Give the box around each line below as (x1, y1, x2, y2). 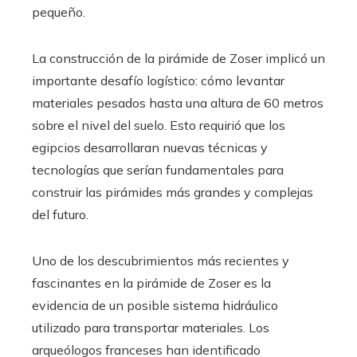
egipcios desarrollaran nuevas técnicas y (32, 139, 268, 155)
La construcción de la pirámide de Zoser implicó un (32, 49, 325, 66)
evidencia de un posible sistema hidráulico (32, 296, 278, 313)
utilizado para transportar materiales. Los (32, 319, 269, 335)
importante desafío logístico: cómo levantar (32, 72, 284, 88)
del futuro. (32, 206, 88, 222)
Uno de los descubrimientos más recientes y (32, 252, 289, 269)
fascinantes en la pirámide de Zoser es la (32, 274, 271, 291)
